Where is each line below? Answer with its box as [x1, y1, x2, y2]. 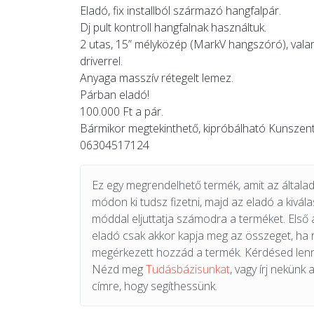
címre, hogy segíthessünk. [92, 278, 217, 294]
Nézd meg [92, 261, 146, 277]
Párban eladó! [80, 87, 149, 102]
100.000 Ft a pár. [80, 104, 163, 119]
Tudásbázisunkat [146, 261, 230, 277]
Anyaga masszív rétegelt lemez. [80, 70, 233, 86]
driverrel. [80, 53, 123, 69]
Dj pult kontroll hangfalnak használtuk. [80, 20, 266, 35]
